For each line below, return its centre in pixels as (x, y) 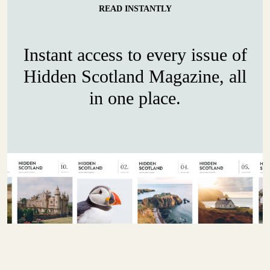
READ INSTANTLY (135, 9)
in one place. (135, 98)
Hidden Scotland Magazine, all (135, 77)
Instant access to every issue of (135, 55)
